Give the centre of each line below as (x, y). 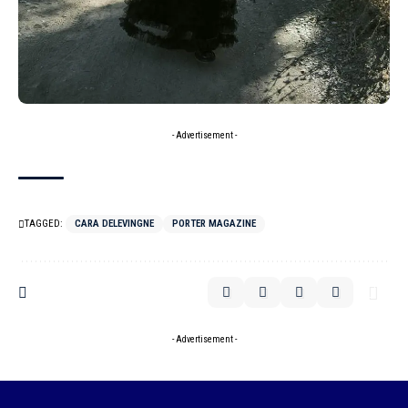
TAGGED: (44, 224)
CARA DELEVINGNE (114, 224)
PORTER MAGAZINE (214, 224)
